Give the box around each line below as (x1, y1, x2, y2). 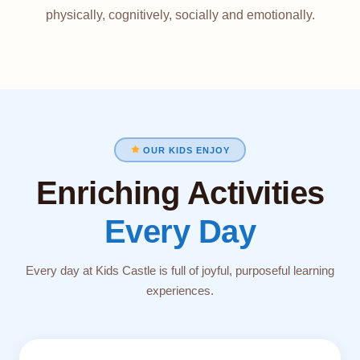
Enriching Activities (35, 175, 325, 211)
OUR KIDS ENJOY (140, 145, 231, 155)
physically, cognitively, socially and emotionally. (45, 8, 315, 22)
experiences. (146, 284, 214, 297)
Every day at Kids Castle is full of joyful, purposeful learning (26, 264, 334, 277)
